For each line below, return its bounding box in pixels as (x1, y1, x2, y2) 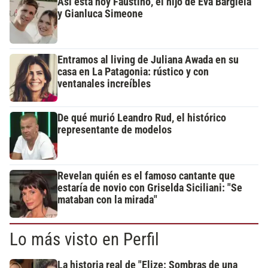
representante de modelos (57, 124, 172, 136)
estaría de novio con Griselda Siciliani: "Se (57, 182, 242, 194)
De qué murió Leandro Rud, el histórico (57, 112, 226, 124)
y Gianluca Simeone (57, 8, 143, 20)
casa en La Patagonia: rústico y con (57, 66, 209, 78)
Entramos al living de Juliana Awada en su (57, 54, 239, 66)
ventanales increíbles (57, 78, 151, 90)
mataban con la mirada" (57, 194, 157, 206)
